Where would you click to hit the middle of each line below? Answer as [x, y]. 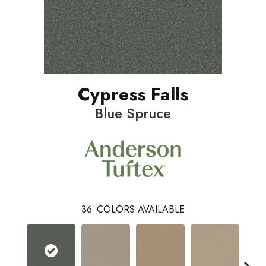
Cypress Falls [133, 94]
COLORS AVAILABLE [141, 210]
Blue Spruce [133, 113]
